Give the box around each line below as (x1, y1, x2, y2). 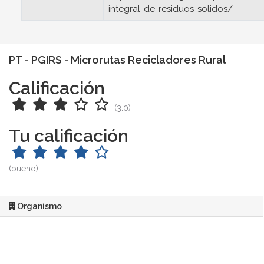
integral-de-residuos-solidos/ (108, 4, 233, 14)
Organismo (15, 202, 62, 211)
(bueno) (9, 164, 38, 173)
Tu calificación (9, 126, 128, 146)
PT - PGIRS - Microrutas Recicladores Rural (9, 54, 226, 66)
